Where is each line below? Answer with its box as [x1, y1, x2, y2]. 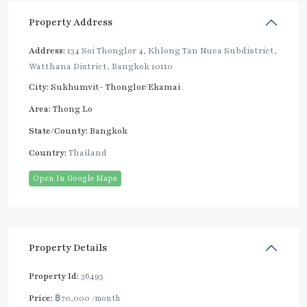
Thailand [66, 147, 107, 158]
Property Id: [29, 270, 79, 282]
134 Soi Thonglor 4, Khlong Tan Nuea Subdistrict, [65, 45, 277, 56]
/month [92, 292, 121, 304]
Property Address [29, 15, 112, 29]
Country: [29, 147, 66, 158]
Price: [29, 292, 53, 304]
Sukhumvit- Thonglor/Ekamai [51, 81, 180, 93]
